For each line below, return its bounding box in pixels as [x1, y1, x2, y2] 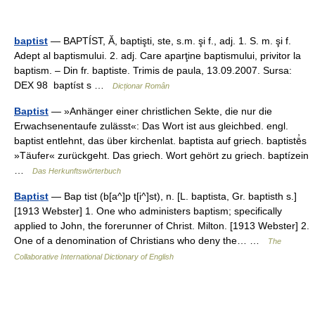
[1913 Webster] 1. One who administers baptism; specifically [14, 205, 282, 217]
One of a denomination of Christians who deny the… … [14, 235, 268, 246]
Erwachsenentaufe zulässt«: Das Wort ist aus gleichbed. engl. [14, 120, 288, 131]
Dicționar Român [112, 82, 169, 90]
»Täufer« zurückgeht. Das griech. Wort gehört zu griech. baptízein [14, 150, 309, 161]
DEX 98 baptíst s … [14, 79, 112, 91]
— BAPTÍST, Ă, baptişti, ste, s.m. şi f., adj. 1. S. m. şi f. [48, 35, 291, 46]
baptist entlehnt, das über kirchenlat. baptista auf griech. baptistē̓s [14, 135, 307, 146]
